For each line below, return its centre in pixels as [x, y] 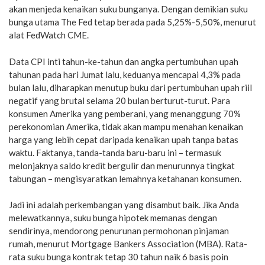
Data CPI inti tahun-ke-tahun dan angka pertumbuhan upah [124, 61]
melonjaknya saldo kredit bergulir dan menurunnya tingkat [122, 165]
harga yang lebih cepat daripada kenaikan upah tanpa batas [124, 139]
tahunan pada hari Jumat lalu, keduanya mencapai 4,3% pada [125, 74]
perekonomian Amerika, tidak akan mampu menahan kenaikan [126, 126]
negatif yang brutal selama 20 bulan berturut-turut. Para [119, 100]
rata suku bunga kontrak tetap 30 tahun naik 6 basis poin [119, 257]
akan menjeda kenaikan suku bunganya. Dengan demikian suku [128, 9]
